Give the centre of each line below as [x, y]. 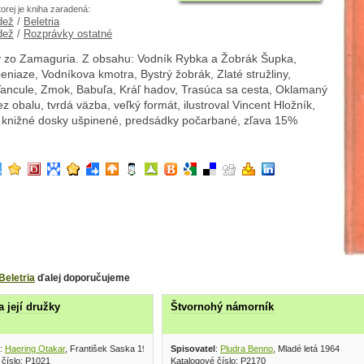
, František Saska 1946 [111, 348]
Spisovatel [193, 348]
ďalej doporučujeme [82, 277]
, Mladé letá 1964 [306, 348]
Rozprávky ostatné [68, 34]
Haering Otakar [35, 348]
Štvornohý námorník [222, 307]
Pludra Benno [247, 348]
